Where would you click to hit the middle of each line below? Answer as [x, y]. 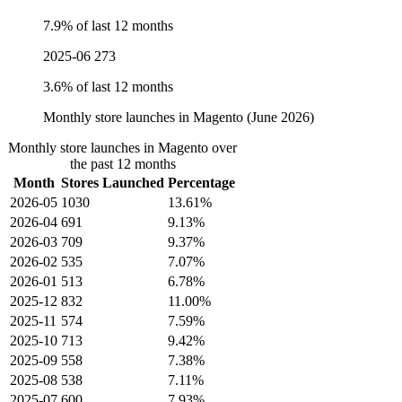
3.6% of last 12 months [108, 86]
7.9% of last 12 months [108, 25]
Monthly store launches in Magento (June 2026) [179, 117]
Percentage [201, 182]
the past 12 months [122, 163]
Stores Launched [113, 182]
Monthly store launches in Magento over [122, 147]
